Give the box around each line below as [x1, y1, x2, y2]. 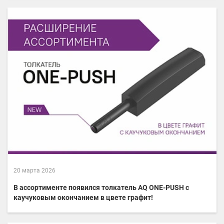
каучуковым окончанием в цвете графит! [13, 193, 153, 201]
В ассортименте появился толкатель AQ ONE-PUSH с [13, 183, 189, 191]
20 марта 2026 [13, 166, 55, 174]
